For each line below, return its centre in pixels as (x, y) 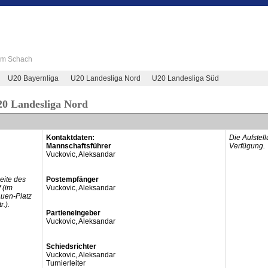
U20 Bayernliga (33, 78)
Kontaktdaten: (70, 138)
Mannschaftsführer (78, 146)
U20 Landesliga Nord (105, 78)
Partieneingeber (73, 213)
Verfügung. (247, 146)
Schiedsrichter (71, 246)
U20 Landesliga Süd (185, 78)
